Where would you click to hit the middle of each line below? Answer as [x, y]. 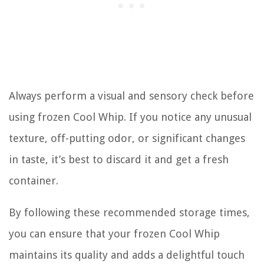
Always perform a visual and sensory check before [131, 95]
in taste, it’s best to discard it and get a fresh [119, 159]
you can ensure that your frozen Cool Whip [114, 233]
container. [34, 180]
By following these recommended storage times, [129, 212]
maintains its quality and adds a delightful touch [127, 255]
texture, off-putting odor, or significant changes [127, 138]
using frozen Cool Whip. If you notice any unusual [130, 117]
